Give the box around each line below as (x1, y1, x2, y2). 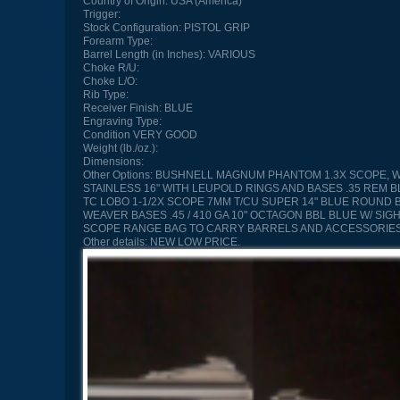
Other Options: (82, 169, 153, 182)
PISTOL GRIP (180, 21, 250, 35)
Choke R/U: (82, 62, 139, 75)
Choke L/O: (82, 75, 137, 88)
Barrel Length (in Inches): (82, 48, 205, 62)
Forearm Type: (82, 35, 153, 48)
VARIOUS (204, 48, 255, 62)
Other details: (82, 236, 147, 249)
